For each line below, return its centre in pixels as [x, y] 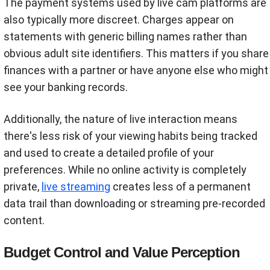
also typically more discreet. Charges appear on [119, 20]
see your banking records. [66, 87]
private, [23, 187]
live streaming [76, 187]
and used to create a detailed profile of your [109, 153]
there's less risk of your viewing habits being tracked [130, 136]
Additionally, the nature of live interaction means [121, 119]
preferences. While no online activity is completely [125, 170]
